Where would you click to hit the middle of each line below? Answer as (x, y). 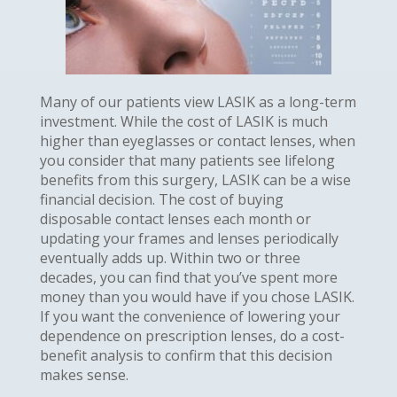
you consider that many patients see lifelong (187, 160)
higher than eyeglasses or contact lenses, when (197, 140)
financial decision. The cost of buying (161, 199)
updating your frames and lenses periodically (189, 238)
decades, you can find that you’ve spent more (188, 277)
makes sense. (84, 374)
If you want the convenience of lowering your (190, 316)
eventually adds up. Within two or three (170, 257)
